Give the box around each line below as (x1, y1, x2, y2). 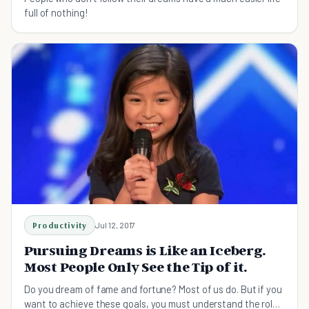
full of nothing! (24, 6, 88, 19)
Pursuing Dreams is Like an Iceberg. (24, 241, 266, 259)
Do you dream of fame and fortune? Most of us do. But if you (24, 282, 282, 295)
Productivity (32, 219, 88, 230)
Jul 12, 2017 (95, 219, 136, 230)
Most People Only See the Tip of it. (24, 258, 248, 275)
